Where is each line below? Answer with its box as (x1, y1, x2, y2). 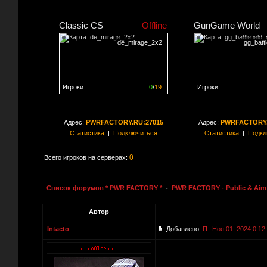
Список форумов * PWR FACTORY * (46, 184, 162, 191)
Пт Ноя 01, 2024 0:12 (203, 225, 265, 232)
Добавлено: (166, 225, 203, 232)
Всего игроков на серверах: (44, 154, 129, 161)
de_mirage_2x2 (117, 39, 162, 46)
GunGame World (194, 20, 260, 30)
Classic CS (59, 20, 103, 30)
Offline (142, 20, 167, 30)
